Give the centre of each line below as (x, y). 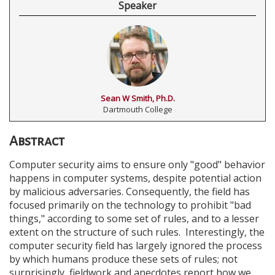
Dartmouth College (137, 109)
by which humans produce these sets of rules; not (123, 259)
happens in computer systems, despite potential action (135, 178)
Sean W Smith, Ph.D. (137, 98)
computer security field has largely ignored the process (136, 246)
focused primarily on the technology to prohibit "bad (130, 205)
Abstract (37, 141)
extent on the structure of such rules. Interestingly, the (137, 232)
